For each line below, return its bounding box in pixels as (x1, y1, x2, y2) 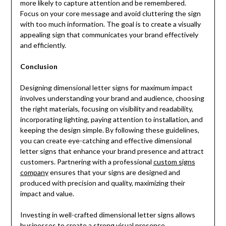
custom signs (153, 157, 195, 166)
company (20, 168, 48, 177)
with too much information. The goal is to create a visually (20, 20, 201, 29)
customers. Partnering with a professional (20, 157, 153, 166)
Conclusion (20, 62, 58, 71)
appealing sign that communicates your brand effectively (20, 30, 198, 39)
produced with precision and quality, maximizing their (20, 179, 185, 188)
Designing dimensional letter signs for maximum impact (20, 83, 193, 92)
